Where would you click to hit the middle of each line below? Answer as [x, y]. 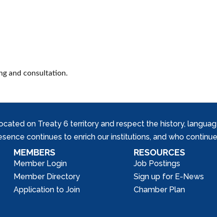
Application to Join [47, 190]
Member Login [40, 163]
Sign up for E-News [169, 177]
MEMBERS [35, 152]
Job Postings [157, 163]
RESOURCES [160, 152]
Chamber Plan [160, 190]
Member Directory [47, 177]
